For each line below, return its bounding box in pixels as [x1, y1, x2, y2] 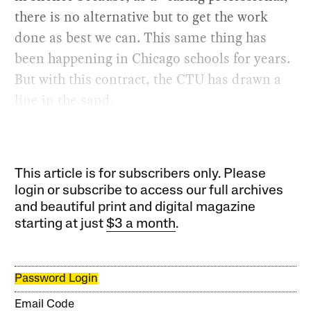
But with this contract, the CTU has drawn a [15, 69, 282, 90]
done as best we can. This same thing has [15, 28, 267, 48]
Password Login [15, 273, 99, 285]
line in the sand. [15, 90, 115, 110]
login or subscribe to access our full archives [15, 184, 284, 199]
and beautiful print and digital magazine [15, 201, 256, 215]
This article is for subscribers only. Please [15, 167, 267, 182]
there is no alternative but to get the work [15, 7, 269, 27]
